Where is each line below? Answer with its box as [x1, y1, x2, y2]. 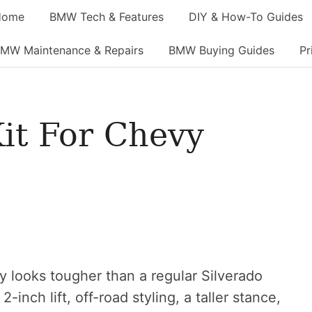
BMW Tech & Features [49, 10, 164, 24]
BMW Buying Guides [169, 43, 274, 57]
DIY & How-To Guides [189, 10, 303, 24]
